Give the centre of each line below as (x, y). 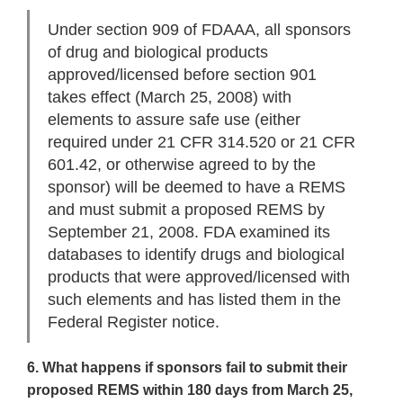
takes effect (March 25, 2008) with (170, 98)
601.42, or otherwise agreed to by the (182, 165)
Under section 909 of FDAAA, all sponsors (199, 30)
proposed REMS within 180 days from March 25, (190, 390)
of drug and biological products (158, 53)
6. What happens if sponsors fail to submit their (187, 368)
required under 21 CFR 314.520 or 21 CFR (201, 143)
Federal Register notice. (134, 322)
